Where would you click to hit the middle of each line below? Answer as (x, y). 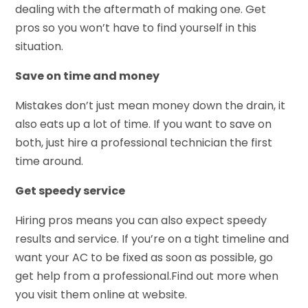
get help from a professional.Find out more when (147, 276)
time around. (49, 161)
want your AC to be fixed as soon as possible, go (144, 257)
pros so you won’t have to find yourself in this (136, 27)
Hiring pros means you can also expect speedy (141, 220)
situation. (40, 46)
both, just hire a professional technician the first (144, 142)
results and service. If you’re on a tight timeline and (152, 239)
